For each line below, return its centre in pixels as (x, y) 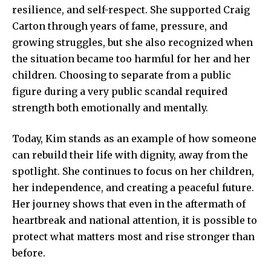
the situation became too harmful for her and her (131, 59)
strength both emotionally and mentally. (110, 108)
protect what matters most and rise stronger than (133, 237)
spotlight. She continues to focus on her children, (133, 171)
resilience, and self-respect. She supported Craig (131, 10)
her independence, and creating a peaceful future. (133, 188)
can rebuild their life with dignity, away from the (130, 155)
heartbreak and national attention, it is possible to (135, 220)
